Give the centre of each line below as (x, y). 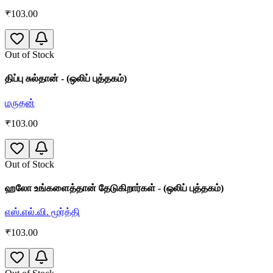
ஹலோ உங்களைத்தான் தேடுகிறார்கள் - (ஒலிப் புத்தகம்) (114, 188)
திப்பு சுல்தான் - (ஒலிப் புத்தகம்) (66, 79)
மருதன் (20, 102)
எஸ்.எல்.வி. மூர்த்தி (42, 212)
